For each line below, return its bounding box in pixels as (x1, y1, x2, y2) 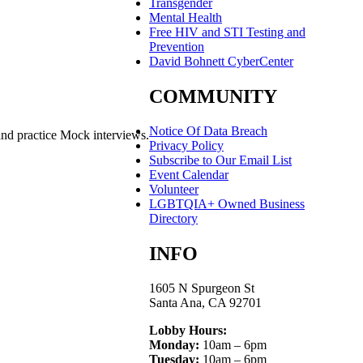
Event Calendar (149, 168, 228, 181)
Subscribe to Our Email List (149, 153, 292, 167)
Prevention (149, 40, 204, 53)
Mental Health (149, 11, 222, 24)
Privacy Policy (149, 139, 224, 152)
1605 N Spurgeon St (149, 281, 254, 295)
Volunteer (149, 182, 199, 196)
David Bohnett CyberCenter (149, 54, 293, 68)
